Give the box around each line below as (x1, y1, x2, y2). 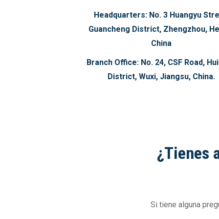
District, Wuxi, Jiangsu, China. (108, 72, 216, 81)
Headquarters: (93, 10, 147, 20)
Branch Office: (87, 58, 139, 67)
